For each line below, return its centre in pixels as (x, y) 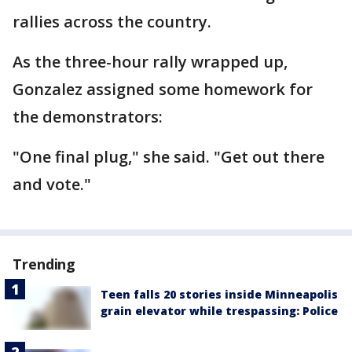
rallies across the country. (112, 22)
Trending (44, 264)
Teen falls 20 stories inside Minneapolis (219, 294)
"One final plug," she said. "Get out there (169, 157)
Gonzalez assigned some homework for (163, 89)
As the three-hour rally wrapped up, (150, 62)
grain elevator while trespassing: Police (219, 311)
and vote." (52, 184)
